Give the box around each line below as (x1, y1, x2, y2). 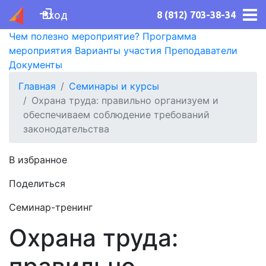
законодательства (23, 123, 109, 135)
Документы (9, 59, 62, 71)
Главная (18, 80, 56, 92)
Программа (142, 30, 197, 42)
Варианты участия (75, 45, 161, 56)
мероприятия (9, 45, 72, 56)
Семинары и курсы (69, 80, 159, 92)
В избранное (9, 154, 67, 166)
